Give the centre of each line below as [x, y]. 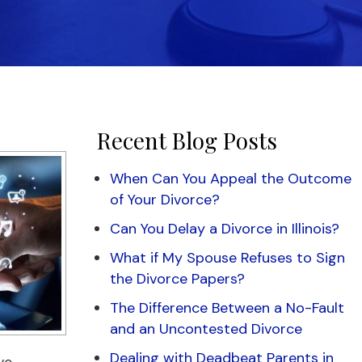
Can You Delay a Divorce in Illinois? [225, 229]
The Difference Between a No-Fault [227, 308]
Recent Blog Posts [187, 140]
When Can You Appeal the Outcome [231, 179]
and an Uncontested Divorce [206, 329]
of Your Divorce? [165, 200]
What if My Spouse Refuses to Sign [227, 258]
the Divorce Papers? [177, 279]
